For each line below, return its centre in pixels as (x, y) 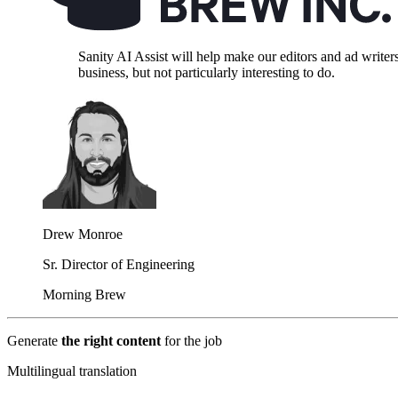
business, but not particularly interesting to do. (207, 73)
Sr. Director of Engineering (119, 265)
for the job (193, 341)
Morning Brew (84, 295)
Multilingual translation (72, 371)
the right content (113, 341)
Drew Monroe (83, 235)
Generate (34, 341)
